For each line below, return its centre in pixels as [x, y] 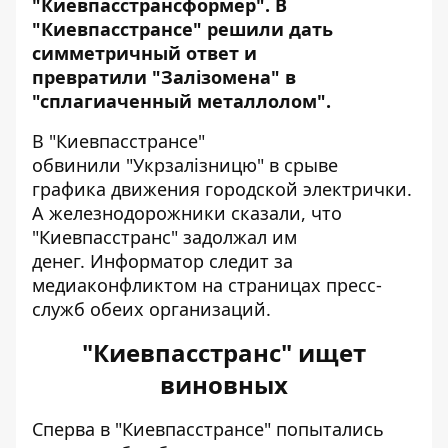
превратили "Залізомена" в [164, 77]
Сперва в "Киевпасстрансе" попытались [208, 429]
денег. [61, 261]
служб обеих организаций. [151, 309]
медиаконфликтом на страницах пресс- [207, 285]
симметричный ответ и [144, 53]
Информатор [147, 261]
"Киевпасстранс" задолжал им [164, 237]
